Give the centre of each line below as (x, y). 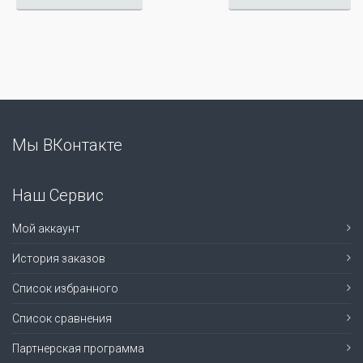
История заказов (59, 258)
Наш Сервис (58, 195)
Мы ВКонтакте (67, 145)
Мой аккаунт (46, 228)
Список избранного (65, 288)
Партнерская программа (78, 348)
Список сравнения (62, 318)
